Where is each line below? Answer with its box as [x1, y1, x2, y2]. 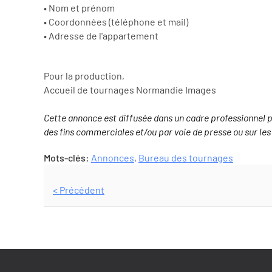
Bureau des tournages [138, 151, 233, 163]
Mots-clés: [44, 151, 91, 163]
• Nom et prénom [44, 1, 115, 13]
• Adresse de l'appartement [44, 29, 158, 41]
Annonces [91, 151, 134, 163]
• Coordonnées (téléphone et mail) [44, 15, 188, 27]
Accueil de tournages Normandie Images [44, 83, 216, 95]
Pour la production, [44, 69, 124, 81]
